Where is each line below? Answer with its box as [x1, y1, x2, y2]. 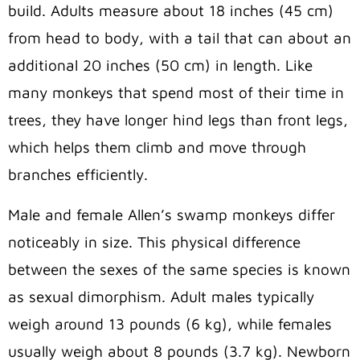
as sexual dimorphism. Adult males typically [8, 287, 314, 305]
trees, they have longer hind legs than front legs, [8, 110, 348, 129]
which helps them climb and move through [8, 137, 306, 156]
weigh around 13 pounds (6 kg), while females [8, 314, 332, 333]
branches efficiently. [8, 165, 148, 183]
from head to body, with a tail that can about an [8, 28, 351, 47]
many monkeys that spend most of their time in [8, 83, 344, 101]
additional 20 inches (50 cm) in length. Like [8, 55, 313, 74]
